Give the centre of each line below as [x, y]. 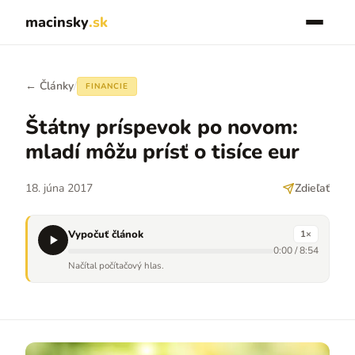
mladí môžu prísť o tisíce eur [162, 152]
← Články [50, 86]
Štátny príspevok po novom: [162, 127]
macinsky [57, 22]
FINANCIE [107, 86]
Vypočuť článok [106, 234]
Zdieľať [312, 188]
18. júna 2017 [59, 188]
